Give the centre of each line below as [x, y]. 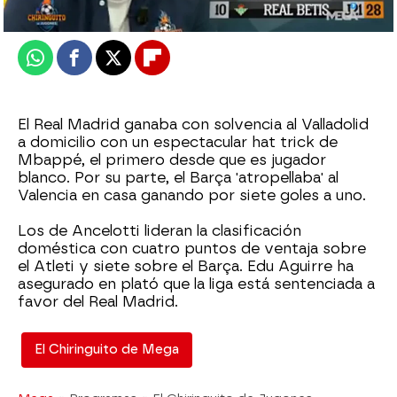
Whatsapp [70, 65]
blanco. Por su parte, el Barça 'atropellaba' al [178, 178]
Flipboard [186, 65]
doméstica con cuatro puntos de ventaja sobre [192, 249]
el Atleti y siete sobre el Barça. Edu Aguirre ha [186, 266]
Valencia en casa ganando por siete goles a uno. [192, 195]
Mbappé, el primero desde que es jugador [172, 160]
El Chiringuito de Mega [107, 350]
